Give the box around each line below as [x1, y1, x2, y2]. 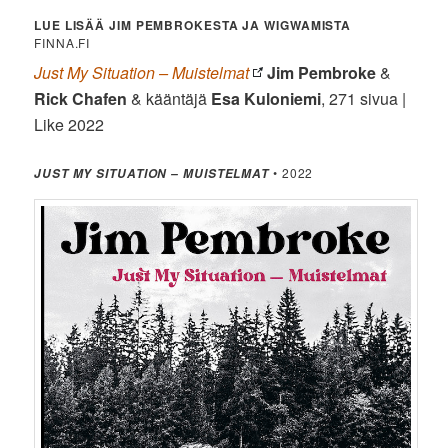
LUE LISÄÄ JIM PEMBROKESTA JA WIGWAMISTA [34, 15, 352, 34]
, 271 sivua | [321, 86, 407, 110]
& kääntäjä [127, 86, 212, 110]
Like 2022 [34, 112, 105, 136]
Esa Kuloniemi [211, 86, 322, 110]
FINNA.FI [34, 33, 91, 51]
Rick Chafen [34, 86, 128, 110]
